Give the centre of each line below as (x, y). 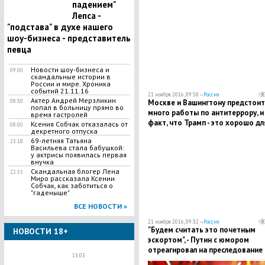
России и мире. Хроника (70, 84)
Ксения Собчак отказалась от (79, 124)
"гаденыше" (50, 193)
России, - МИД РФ (179, 132)
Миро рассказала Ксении (72, 178)
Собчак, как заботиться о (72, 185)
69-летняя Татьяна (61, 140)
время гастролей (59, 114)
